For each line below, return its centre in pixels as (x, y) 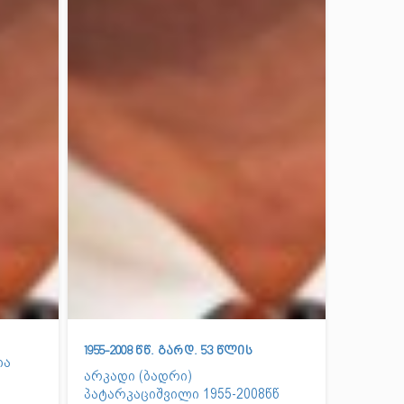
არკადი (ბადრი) (138, 376)
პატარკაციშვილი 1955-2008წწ (182, 394)
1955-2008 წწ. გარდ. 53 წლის (169, 351)
